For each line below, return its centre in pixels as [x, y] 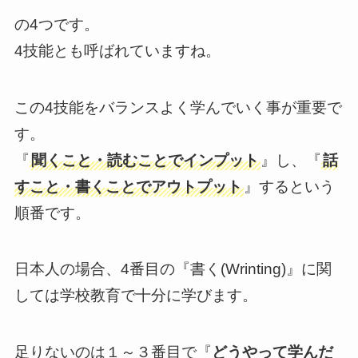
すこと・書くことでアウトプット [128, 186]
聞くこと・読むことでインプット [145, 160]
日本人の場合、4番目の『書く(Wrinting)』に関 [173, 269]
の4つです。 [56, 25]
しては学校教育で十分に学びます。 [135, 296]
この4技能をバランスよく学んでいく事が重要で [178, 107]
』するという [289, 186]
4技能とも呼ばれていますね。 [117, 51]
